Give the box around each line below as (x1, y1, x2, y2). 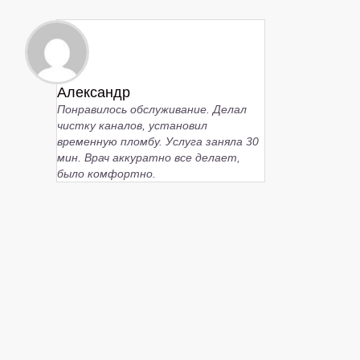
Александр (57, 84, 130, 100)
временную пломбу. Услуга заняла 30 (57, 134, 259, 148)
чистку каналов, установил (57, 118, 207, 132)
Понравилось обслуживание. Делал (57, 102, 247, 116)
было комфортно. (57, 166, 156, 180)
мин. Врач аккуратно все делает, (57, 150, 240, 164)
